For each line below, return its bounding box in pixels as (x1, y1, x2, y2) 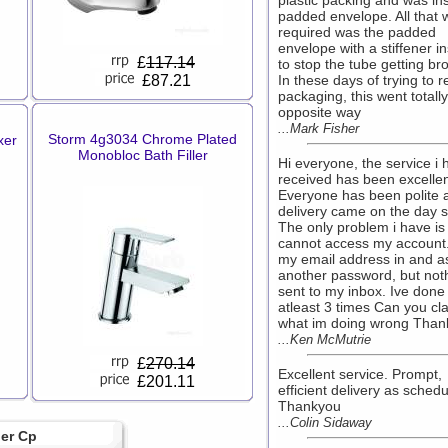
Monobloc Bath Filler (77, 147, 208, 163)
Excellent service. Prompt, (278, 366, 442, 382)
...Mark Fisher (278, 121, 359, 136)
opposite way (278, 104, 361, 120)
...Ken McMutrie (278, 332, 371, 347)
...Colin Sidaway (278, 415, 372, 430)
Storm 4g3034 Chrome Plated (48, 131, 237, 147)
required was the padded (278, 24, 436, 40)
